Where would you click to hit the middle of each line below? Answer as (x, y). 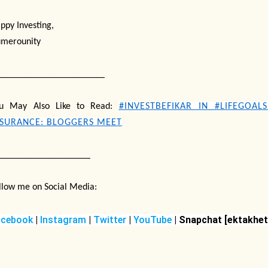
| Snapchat (198, 220)
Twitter (111, 220)
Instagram (62, 220)
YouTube (153, 220)
